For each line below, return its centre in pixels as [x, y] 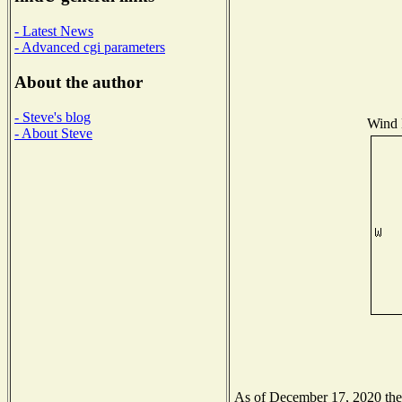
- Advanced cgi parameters [90, 48]
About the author [79, 82]
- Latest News [54, 31]
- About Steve [53, 133]
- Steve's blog [52, 117]
